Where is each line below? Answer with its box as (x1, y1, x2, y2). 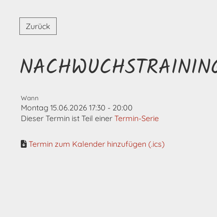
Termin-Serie (114, 113, 159, 123)
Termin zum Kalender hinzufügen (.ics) (29, 139, 165, 149)
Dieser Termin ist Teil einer (21, 113, 114, 123)
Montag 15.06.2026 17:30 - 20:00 (21, 103, 133, 112)
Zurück (26, 21, 50, 31)
